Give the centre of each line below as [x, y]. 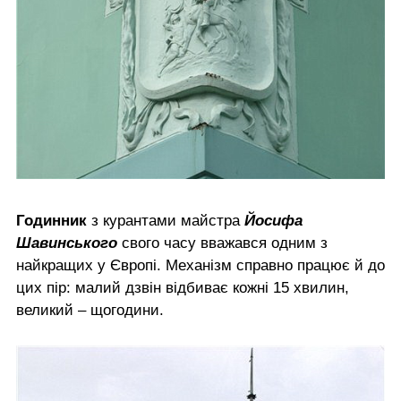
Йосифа [273, 220]
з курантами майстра [168, 220]
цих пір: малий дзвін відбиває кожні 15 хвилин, [183, 287]
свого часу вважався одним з [222, 243]
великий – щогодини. [90, 310]
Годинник [54, 220]
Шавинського [67, 243]
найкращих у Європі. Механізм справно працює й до [200, 265]
